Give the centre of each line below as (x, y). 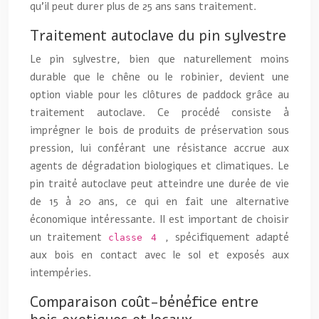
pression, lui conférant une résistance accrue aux (159, 148)
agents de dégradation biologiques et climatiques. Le (159, 166)
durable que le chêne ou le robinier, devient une (159, 77)
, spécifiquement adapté (228, 237)
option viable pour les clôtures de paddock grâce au (159, 94)
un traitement (69, 237)
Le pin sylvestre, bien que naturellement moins (159, 59)
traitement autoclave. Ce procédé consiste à (159, 112)
